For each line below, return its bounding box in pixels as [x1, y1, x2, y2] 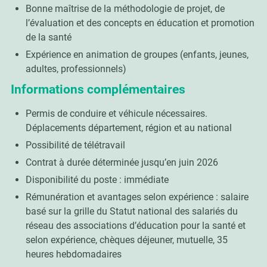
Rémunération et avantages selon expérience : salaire [25, 191, 249, 203]
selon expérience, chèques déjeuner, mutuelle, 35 [25, 234, 228, 246]
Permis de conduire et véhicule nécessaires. [25, 107, 207, 119]
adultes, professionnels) [25, 63, 126, 74]
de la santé [25, 31, 72, 43]
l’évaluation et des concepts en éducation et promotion [25, 17, 254, 29]
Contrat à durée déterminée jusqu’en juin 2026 [25, 156, 218, 168]
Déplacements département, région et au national [25, 122, 232, 133]
